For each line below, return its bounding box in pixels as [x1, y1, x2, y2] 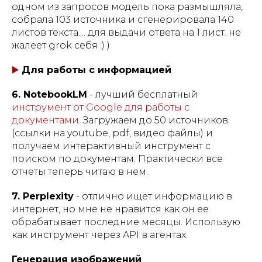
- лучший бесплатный [87, 88, 198, 100]
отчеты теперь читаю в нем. [12, 166, 148, 177]
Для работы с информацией [22, 64, 171, 75]
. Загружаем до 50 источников [79, 114, 228, 126]
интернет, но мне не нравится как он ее [12, 203, 209, 215]
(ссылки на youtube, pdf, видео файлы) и [12, 127, 213, 139]
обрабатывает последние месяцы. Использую [12, 216, 240, 227]
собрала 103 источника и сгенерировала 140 [12, 13, 234, 25]
